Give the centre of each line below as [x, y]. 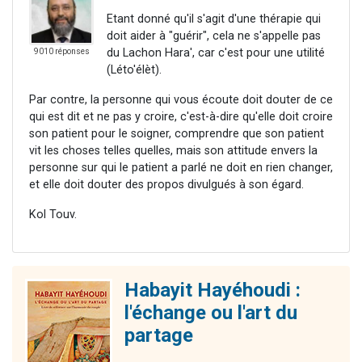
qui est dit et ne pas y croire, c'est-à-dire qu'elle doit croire [181, 117]
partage [159, 336]
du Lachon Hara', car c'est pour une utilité [216, 53]
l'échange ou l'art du [211, 313]
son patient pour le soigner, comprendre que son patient [177, 134]
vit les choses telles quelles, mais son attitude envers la [173, 151]
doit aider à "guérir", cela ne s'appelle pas [214, 36]
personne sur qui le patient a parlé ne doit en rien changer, [181, 168]
